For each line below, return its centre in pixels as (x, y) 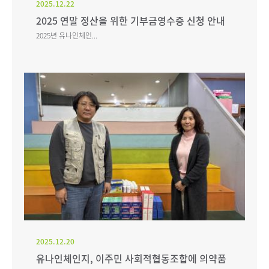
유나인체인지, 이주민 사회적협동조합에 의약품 (131, 258)
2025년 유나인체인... (67, 36)
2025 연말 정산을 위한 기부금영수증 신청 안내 (131, 21)
